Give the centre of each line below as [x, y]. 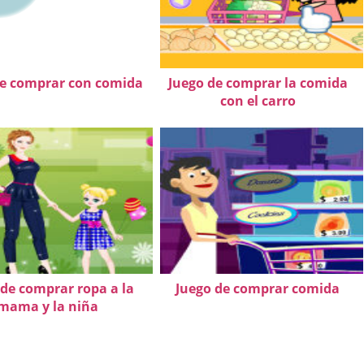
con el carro [258, 101]
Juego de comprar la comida [258, 83]
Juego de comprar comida [258, 288]
